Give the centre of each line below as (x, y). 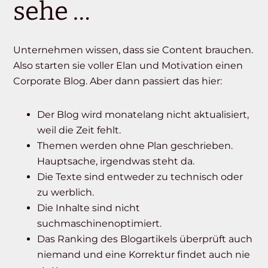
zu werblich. (66, 193)
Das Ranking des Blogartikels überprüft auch (145, 239)
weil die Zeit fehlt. (79, 130)
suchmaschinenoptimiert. (100, 224)
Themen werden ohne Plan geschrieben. (135, 146)
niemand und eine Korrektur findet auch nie (144, 255)
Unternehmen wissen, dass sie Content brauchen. (133, 50)
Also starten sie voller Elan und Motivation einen (128, 66)
